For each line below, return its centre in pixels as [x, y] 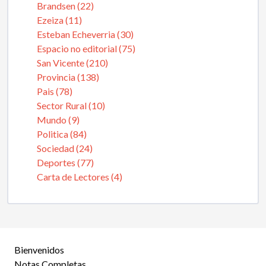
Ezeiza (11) [59, 20]
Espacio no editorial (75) [86, 48]
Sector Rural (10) [71, 105]
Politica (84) [62, 134]
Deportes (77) [65, 162]
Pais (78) [55, 91]
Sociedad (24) [65, 148]
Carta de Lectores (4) [80, 176]
